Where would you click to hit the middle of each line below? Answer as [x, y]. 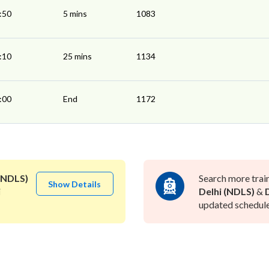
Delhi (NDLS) [226, 192]
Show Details [75, 184]
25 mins [77, 56]
